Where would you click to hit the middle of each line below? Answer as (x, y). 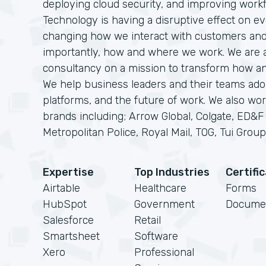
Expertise (68, 172)
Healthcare (160, 188)
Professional (164, 252)
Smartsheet (71, 236)
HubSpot (65, 204)
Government (164, 204)
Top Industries (172, 172)
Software (156, 236)
